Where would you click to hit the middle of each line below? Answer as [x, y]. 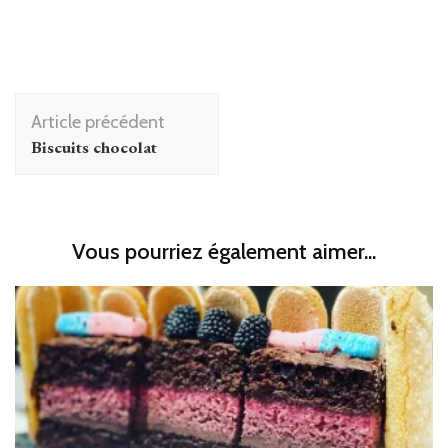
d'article [61, 135]
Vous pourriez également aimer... [224, 251]
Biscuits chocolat [94, 147]
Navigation [78, 106]
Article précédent [98, 122]
